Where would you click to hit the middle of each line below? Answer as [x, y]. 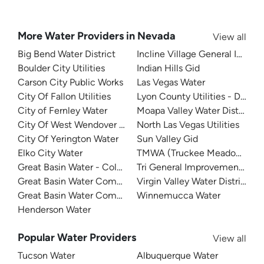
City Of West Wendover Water [81, 125]
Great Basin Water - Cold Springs [87, 167]
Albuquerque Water [177, 256]
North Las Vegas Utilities [188, 125]
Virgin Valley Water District [193, 181]
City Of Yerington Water [68, 139]
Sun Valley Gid [167, 139]
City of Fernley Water [62, 111]
